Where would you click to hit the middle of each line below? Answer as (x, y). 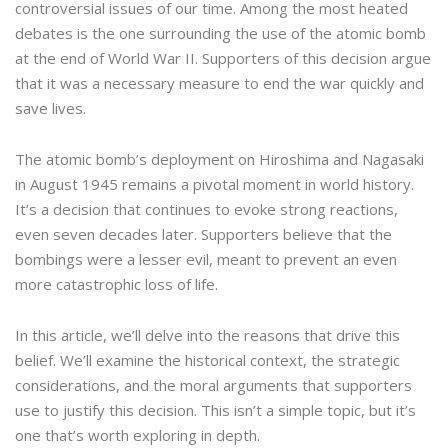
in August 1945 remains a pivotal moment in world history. (214, 184)
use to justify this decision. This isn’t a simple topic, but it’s (215, 410)
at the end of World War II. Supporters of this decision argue (223, 58)
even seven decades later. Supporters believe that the (203, 234)
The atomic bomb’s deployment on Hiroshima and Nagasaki (219, 159)
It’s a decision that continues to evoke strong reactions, (206, 209)
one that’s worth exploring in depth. (137, 435)
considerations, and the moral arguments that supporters (213, 385)
